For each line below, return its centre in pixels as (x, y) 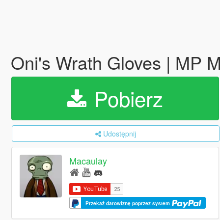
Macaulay (88, 161)
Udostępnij (119, 134)
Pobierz (125, 98)
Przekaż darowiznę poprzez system (129, 203)
